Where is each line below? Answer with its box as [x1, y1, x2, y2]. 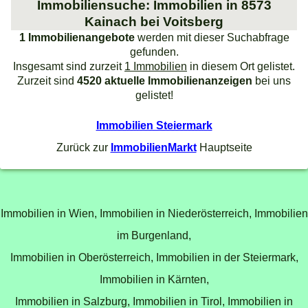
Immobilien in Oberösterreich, [10, 251, 153, 264]
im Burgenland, [117, 229, 191, 242]
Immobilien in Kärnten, [99, 273, 209, 286]
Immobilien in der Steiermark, [155, 251, 298, 264]
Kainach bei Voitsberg [85, 14, 223, 30]
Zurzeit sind [17, 74, 77, 87]
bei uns [252, 74, 291, 87]
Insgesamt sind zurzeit [13, 60, 124, 73]
